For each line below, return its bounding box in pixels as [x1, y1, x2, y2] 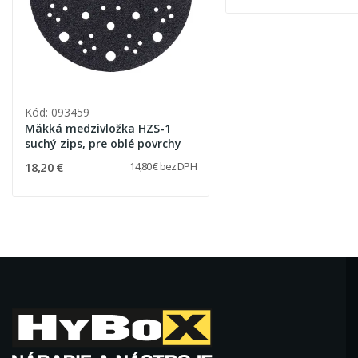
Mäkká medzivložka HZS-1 [24, 121, 171, 137]
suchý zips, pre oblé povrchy [24, 136, 181, 152]
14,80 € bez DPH [129, 160, 197, 174]
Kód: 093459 [24, 105, 89, 121]
